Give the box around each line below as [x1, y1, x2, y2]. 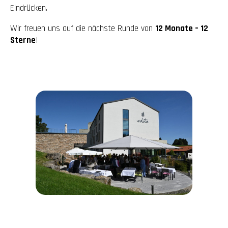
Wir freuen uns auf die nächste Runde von [10, 23, 155, 34]
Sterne [10, 35, 36, 46]
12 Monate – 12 [155, 23, 208, 34]
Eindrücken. [10, 3, 47, 14]
